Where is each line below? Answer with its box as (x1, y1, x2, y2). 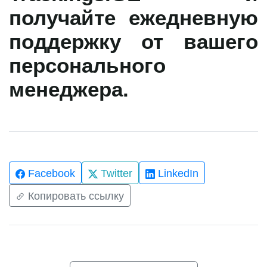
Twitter (98, 166, 132, 180)
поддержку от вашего (9, 27, 258, 55)
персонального (9, 51, 166, 79)
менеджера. (9, 74, 129, 103)
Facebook (25, 166, 75, 180)
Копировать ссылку (28, 188, 124, 203)
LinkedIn (155, 166, 198, 180)
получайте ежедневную (9, 3, 258, 31)
